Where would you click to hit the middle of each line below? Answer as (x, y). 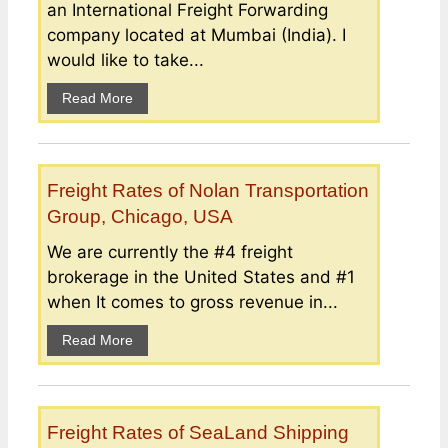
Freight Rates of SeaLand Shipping (198, 432)
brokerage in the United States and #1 (201, 276)
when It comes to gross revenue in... (192, 301)
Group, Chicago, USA (140, 216)
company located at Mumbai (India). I (196, 34)
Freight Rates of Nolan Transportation (208, 190)
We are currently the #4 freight (170, 251)
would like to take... (125, 59)
